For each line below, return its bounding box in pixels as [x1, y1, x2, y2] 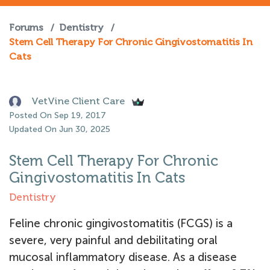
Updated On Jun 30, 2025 [9, 124, 110, 134]
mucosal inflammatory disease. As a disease [9, 250, 237, 264]
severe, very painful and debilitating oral [9, 233, 218, 247]
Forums [9, 22, 43, 33]
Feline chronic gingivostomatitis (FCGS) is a [9, 216, 233, 230]
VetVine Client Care [31, 95, 125, 107]
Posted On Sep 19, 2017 [9, 110, 106, 121]
